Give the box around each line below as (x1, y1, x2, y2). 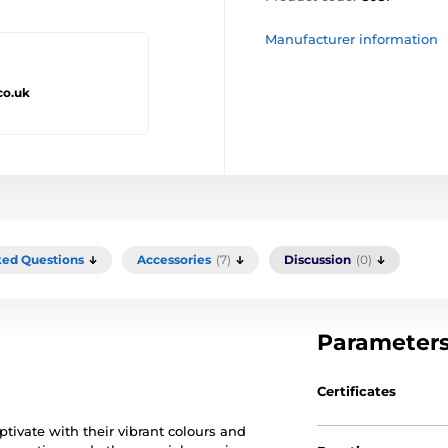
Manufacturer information (265, 31, 438, 47)
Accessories (137, 251, 211, 267)
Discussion (284, 251, 351, 267)
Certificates (317, 382, 397, 399)
